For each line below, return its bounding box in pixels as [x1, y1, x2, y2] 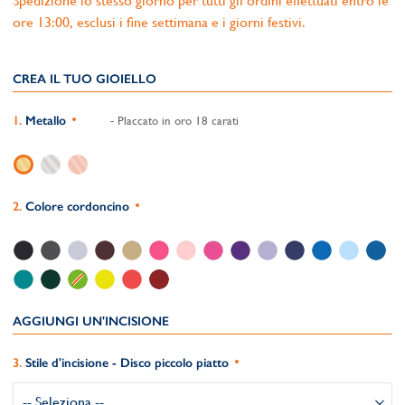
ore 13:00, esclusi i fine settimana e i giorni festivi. [13, 14, 306, 31]
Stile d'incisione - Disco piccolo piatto [25, 355, 229, 371]
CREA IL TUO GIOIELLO [13, 71, 156, 87]
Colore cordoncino [25, 199, 129, 214]
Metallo [25, 113, 66, 128]
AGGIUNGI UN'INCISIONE [13, 314, 169, 329]
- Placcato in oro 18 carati [107, 114, 239, 127]
